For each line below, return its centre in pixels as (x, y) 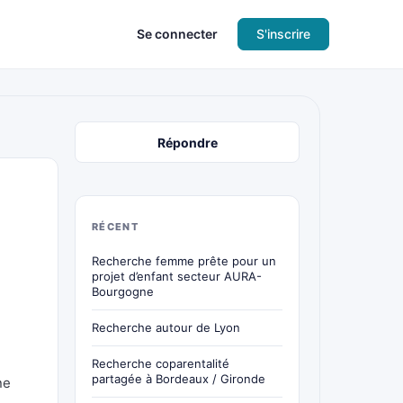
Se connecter (177, 34)
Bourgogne (123, 291)
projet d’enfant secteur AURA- (177, 276)
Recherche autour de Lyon (166, 327)
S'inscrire (283, 34)
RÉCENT (115, 227)
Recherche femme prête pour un (184, 261)
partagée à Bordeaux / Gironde (179, 379)
